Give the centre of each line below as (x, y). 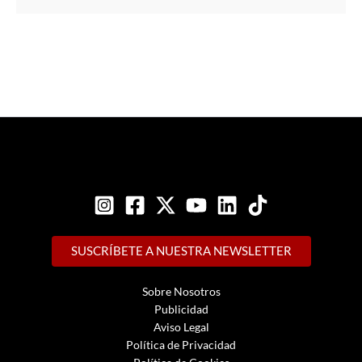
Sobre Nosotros (181, 292)
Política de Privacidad (181, 345)
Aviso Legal (181, 327)
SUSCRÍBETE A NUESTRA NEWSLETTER (181, 251)
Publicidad (181, 309)
